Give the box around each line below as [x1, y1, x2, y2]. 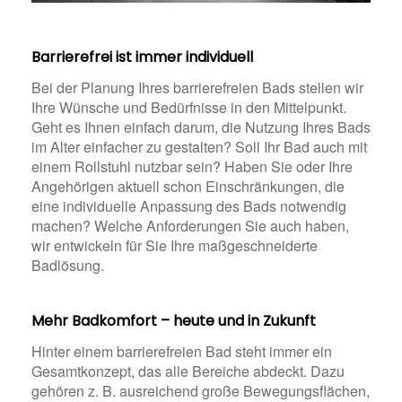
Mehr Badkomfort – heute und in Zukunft [31, 310, 316, 331]
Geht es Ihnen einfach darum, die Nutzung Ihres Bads [31, 116, 371, 137]
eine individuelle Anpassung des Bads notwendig [31, 195, 346, 216]
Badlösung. [31, 254, 104, 275]
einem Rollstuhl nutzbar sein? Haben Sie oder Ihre [31, 155, 353, 177]
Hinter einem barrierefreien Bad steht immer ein [31, 340, 332, 362]
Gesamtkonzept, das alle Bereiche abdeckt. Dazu [31, 360, 345, 381]
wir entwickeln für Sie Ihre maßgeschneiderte [31, 234, 318, 256]
